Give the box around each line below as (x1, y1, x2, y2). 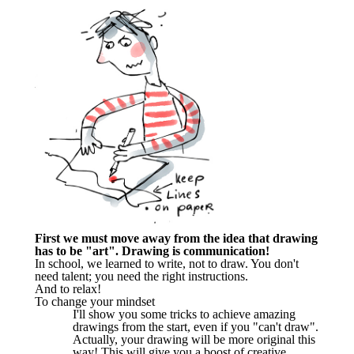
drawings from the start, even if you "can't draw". (73, 319, 318, 333)
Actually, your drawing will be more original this (73, 332, 315, 346)
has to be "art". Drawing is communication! (35, 243, 273, 258)
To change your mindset (35, 294, 155, 308)
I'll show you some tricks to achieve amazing (73, 307, 296, 321)
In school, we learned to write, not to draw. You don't (35, 256, 299, 270)
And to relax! (35, 281, 104, 296)
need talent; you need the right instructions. (35, 269, 251, 283)
